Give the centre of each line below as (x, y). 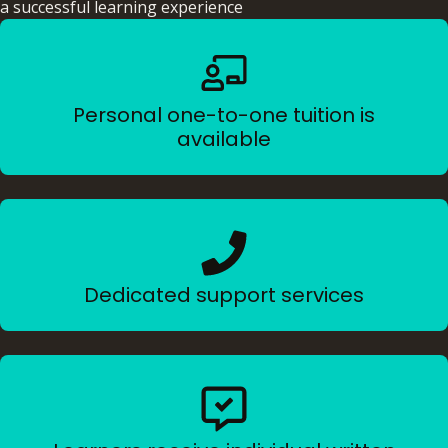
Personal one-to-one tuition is (224, 114)
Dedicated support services (224, 294)
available (224, 138)
